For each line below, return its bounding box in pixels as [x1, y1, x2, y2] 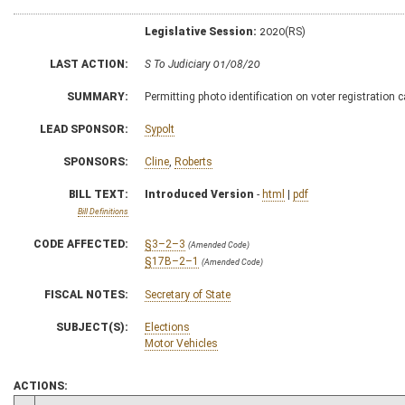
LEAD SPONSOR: [40, 122, 128, 136]
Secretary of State [145, 287, 231, 301]
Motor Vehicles [145, 336, 218, 350]
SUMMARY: [67, 89, 128, 103]
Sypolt [145, 122, 174, 136]
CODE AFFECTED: [33, 237, 128, 250]
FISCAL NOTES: [44, 287, 128, 301]
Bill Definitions [78, 206, 128, 216]
